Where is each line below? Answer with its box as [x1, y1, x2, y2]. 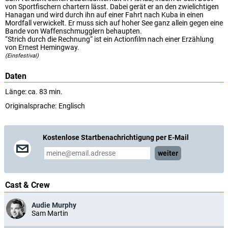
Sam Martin [32, 209, 68, 217]
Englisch [59, 102, 85, 110]
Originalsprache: [5, 102, 56, 110]
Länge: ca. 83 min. [5, 88, 63, 96]
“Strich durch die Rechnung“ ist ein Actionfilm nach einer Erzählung [5, 35, 214, 43]
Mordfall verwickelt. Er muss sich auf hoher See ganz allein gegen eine [5, 19, 223, 27]
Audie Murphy [32, 201, 76, 209]
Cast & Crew [5, 180, 50, 190]
